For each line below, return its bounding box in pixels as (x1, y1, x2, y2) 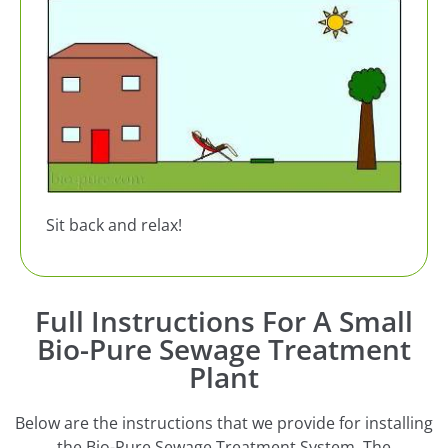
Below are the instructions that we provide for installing (15, 412, 433, 435)
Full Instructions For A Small (35, 302, 413, 341)
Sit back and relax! (46, 213, 182, 236)
